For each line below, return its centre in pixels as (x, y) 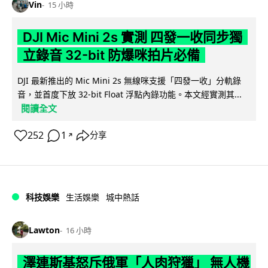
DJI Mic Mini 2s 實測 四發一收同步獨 (132, 37)
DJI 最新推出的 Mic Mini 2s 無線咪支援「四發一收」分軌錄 (129, 81)
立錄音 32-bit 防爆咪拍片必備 (111, 55)
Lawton (44, 230)
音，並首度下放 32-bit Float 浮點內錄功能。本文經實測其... (130, 95)
